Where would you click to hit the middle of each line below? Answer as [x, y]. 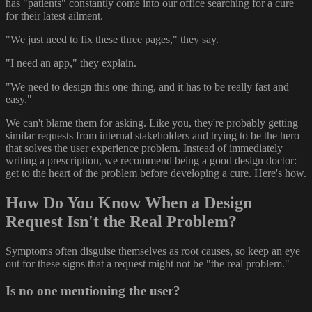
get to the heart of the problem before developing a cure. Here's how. [156, 173]
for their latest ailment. [54, 15]
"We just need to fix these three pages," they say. [112, 39]
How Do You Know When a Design [129, 202]
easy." [19, 99]
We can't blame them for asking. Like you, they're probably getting [152, 123]
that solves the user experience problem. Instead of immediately [144, 148]
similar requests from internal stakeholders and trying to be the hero [153, 135]
